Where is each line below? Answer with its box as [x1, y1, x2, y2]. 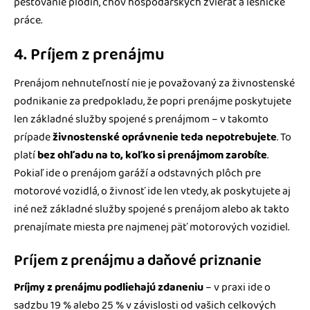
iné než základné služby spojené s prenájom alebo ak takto [14, 200, 289, 218]
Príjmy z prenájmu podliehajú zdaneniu [14, 279, 203, 297]
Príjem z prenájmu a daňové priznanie [14, 248, 262, 273]
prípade [14, 128, 53, 146]
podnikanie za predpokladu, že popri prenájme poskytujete [14, 92, 291, 110]
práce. [14, 12, 42, 30]
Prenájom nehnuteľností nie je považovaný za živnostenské [14, 74, 295, 92]
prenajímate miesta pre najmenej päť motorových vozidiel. [14, 218, 289, 236]
